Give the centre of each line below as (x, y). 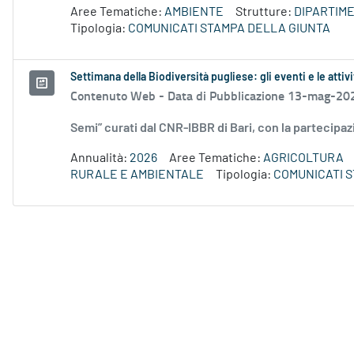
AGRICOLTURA (303, 158)
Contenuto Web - (119, 96)
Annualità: (100, 158)
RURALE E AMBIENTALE (137, 175)
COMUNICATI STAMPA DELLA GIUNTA (229, 29)
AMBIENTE (194, 12)
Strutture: (265, 12)
